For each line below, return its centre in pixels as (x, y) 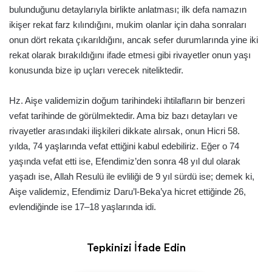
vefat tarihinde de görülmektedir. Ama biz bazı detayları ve (123, 115)
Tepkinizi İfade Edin (136, 247)
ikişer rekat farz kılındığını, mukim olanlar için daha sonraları (128, 24)
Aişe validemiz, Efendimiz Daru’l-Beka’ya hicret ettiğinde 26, (127, 191)
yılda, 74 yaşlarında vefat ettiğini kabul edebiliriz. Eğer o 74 (124, 146)
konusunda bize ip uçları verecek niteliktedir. (96, 70)
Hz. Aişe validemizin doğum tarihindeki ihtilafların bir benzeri (127, 100)
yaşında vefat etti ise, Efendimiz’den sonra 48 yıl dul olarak (125, 161)
